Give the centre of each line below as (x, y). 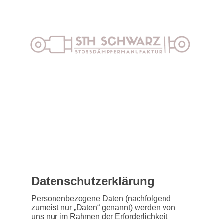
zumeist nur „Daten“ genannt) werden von (103, 208)
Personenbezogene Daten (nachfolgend (101, 199)
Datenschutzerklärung (93, 181)
